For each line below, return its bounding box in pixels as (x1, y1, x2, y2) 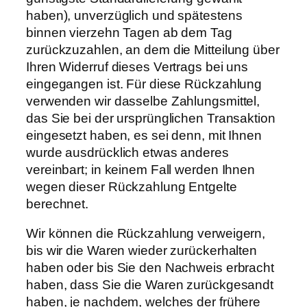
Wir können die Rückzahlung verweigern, (26, 226, 266, 241)
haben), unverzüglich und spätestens (26, 8, 243, 23)
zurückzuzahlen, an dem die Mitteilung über (26, 42, 280, 57)
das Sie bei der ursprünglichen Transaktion (26, 110, 275, 125)
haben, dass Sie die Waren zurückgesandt (26, 278, 274, 293)
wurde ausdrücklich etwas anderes (26, 145, 229, 160)
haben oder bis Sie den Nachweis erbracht (26, 260, 274, 275)
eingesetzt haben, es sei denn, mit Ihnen (26, 127, 262, 143)
